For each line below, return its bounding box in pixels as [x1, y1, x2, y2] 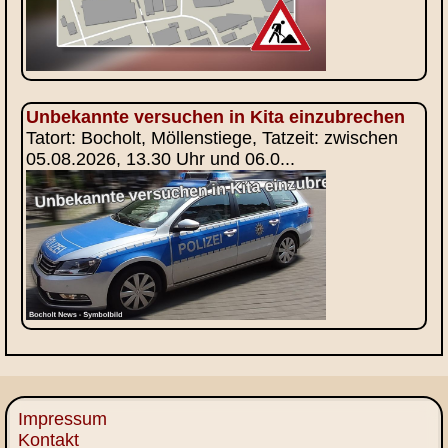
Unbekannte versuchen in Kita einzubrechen [26, 106, 406, 127]
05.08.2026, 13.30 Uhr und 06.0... [26, 148, 296, 169]
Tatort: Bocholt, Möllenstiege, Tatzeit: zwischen [26, 127, 399, 148]
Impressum [18, 409, 107, 430]
